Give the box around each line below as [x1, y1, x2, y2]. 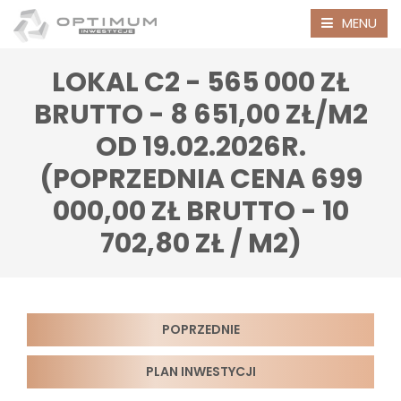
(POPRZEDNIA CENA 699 [38, 160, 363, 198]
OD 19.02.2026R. [95, 128, 306, 166]
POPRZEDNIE [161, 320, 240, 338]
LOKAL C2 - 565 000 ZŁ [51, 64, 350, 101]
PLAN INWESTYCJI [145, 363, 256, 380]
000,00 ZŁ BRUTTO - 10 [52, 192, 349, 230]
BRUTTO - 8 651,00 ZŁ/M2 [33, 96, 368, 133]
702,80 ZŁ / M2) [99, 225, 302, 262]
